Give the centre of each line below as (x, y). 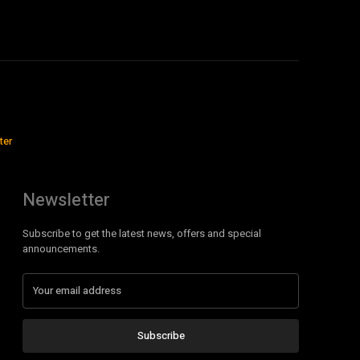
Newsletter (66, 200)
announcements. (61, 249)
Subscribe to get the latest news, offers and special (142, 233)
